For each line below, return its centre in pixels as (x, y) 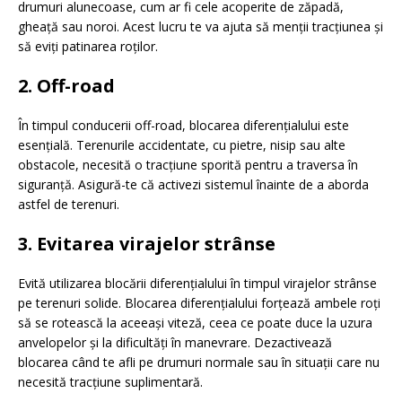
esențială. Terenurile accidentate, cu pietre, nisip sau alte (182, 145)
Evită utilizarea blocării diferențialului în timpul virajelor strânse (197, 284)
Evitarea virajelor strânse (156, 244)
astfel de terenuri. (69, 205)
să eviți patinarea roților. (88, 47)
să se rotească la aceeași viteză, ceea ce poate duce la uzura (195, 323)
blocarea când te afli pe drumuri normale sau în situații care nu (199, 363)
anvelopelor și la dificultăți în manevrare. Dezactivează (175, 343)
